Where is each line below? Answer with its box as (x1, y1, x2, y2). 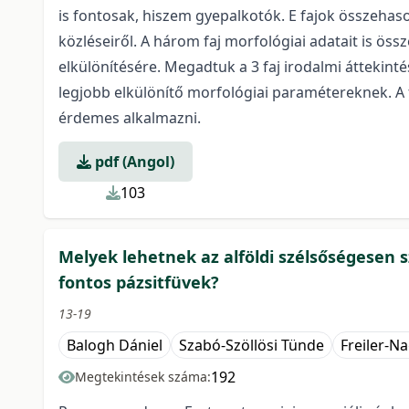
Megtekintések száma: (75, 367, 211, 385)
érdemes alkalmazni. (58, 107, 201, 128)
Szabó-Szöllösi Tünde (179, 334, 324, 355)
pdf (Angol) (91, 151, 174, 172)
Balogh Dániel (67, 334, 163, 355)
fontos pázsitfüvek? (58, 270, 219, 293)
